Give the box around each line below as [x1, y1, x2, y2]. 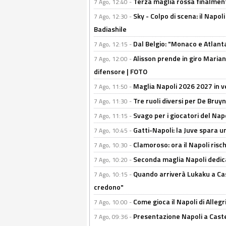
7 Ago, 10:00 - [94, 197, 133, 207]
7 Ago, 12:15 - [94, 39, 133, 49]
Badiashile [94, 24, 127, 34]
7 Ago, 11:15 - [94, 111, 133, 121]
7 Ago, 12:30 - [94, 12, 133, 21]
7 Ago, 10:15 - [94, 169, 133, 179]
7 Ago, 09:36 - [94, 212, 133, 221]
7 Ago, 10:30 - [94, 140, 133, 150]
